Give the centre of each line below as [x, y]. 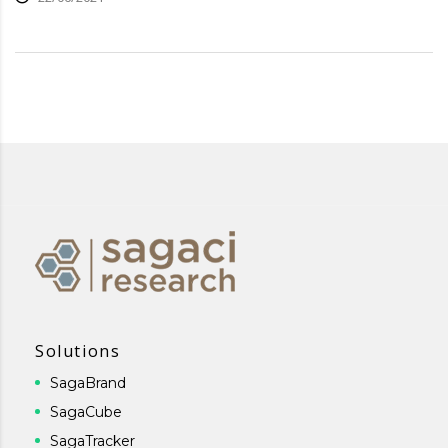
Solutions [78, 351]
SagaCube [86, 412]
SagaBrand [88, 383]
